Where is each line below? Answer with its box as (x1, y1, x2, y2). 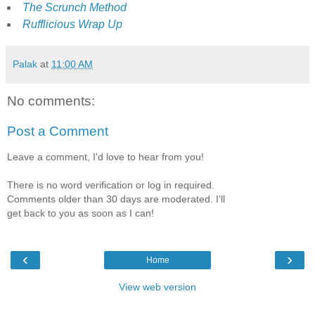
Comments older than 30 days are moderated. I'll (7, 193, 225, 205)
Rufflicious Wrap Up (22, 18, 122, 30)
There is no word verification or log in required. (7, 179, 214, 191)
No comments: (7, 93, 95, 108)
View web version (119, 281, 196, 293)
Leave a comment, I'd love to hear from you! (7, 150, 204, 162)
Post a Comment (7, 124, 108, 139)
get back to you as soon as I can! (7, 207, 154, 219)
